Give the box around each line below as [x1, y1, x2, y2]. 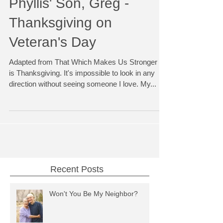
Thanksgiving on [9, 33, 112, 48]
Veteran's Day [9, 52, 96, 68]
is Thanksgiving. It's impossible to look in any [9, 87, 155, 95]
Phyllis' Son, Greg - [9, 13, 129, 29]
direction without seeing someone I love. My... [9, 98, 156, 106]
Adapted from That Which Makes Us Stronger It [9, 76, 163, 84]
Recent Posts [50, 182, 104, 192]
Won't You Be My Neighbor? [49, 208, 138, 216]
